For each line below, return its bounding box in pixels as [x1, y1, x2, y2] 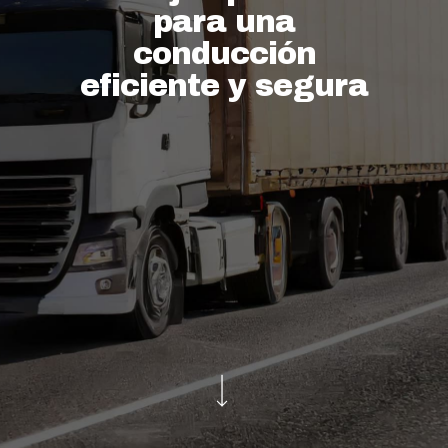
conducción [132, 37, 316, 70]
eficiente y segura [80, 69, 368, 102]
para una [153, 5, 295, 38]
